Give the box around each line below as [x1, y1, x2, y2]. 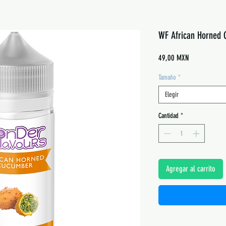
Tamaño [158, 73, 176, 82]
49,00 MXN [158, 53, 189, 63]
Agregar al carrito [165, 164, 215, 174]
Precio [188, 52, 206, 62]
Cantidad [158, 111, 179, 120]
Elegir [164, 90, 179, 99]
